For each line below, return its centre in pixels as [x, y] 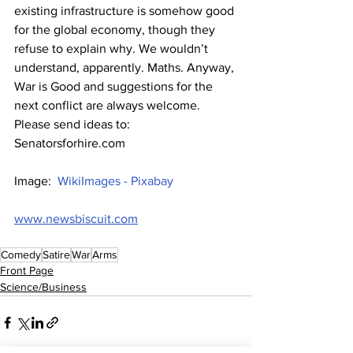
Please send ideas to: [74, 124]
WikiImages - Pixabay [115, 181]
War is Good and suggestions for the [115, 87]
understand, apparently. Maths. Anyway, [126, 68]
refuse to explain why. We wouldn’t [113, 49]
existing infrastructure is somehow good [126, 11]
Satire [56, 255]
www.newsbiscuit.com [76, 219]
